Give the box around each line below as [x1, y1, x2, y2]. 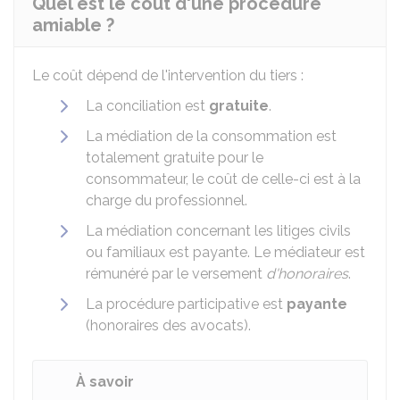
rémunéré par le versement [86, 265, 266, 282]
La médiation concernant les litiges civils [86, 222, 351, 239]
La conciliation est [86, 97, 209, 114]
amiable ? [32, 14, 114, 36]
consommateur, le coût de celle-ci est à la [86, 171, 361, 187]
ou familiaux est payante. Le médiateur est [86, 244, 365, 261]
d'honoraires [266, 265, 348, 282]
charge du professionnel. [86, 192, 247, 209]
